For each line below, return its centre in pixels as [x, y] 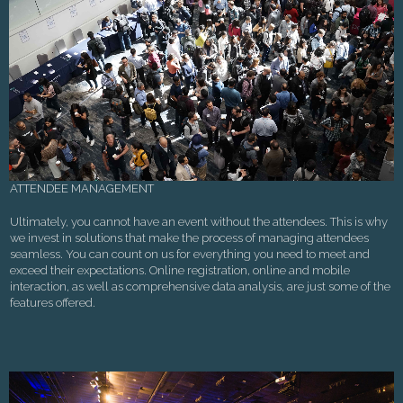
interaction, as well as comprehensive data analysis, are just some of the [200, 286]
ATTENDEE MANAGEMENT [82, 188]
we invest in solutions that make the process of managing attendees [189, 237]
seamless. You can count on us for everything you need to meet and [190, 254]
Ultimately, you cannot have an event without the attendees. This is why [199, 221]
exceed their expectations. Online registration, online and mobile [180, 270]
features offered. [53, 302]
